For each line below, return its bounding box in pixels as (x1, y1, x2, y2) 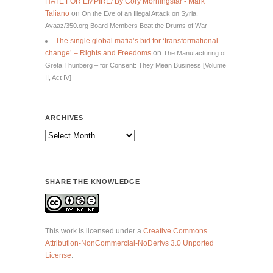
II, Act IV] (45, 74, 71, 82)
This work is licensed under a (45, 227, 143, 236)
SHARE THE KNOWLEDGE (45, 178, 141, 186)
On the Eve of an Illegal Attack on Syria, (82, 10, 198, 18)
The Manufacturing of (163, 49, 226, 57)
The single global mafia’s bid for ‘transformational (55, 37, 218, 46)
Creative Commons (143, 227, 207, 236)
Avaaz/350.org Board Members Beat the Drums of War (45, 22, 207, 30)
